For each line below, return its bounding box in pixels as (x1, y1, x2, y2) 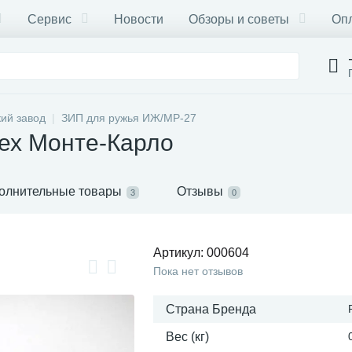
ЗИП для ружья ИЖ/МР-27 (61, 112, 196, 124)
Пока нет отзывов (153, 265, 243, 277)
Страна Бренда (166, 302, 256, 316)
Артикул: (153, 246, 207, 259)
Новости (114, 12, 163, 26)
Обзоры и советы (189, 12, 289, 26)
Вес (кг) (166, 330, 209, 343)
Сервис (27, 12, 71, 26)
